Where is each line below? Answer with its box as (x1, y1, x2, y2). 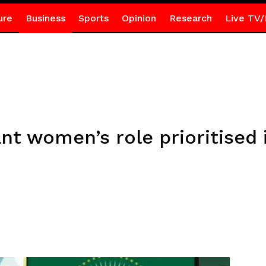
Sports (78, 12, 109, 24)
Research (169, 12, 212, 24)
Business (25, 12, 65, 24)
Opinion (121, 12, 156, 24)
